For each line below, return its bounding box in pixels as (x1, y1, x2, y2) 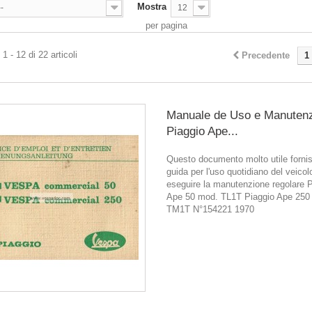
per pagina (146, 19, 187, 31)
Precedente (241, 49, 290, 61)
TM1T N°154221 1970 (166, 203, 254, 214)
